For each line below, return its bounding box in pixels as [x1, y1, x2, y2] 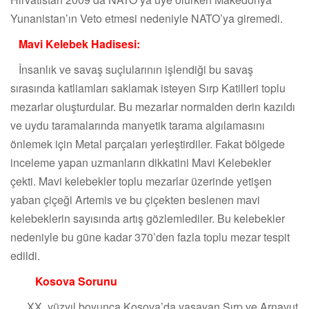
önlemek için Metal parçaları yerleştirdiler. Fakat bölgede [10, 136, 285, 152]
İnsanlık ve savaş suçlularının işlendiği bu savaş [10, 61, 253, 78]
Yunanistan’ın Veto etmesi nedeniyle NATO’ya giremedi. [10, 10, 283, 27]
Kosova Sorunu [35, 273, 117, 290]
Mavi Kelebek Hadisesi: [19, 36, 140, 52]
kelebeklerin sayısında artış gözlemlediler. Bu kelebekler [10, 210, 285, 227]
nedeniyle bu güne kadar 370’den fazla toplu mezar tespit [10, 229, 290, 246]
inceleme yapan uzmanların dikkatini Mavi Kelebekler [10, 154, 271, 171]
